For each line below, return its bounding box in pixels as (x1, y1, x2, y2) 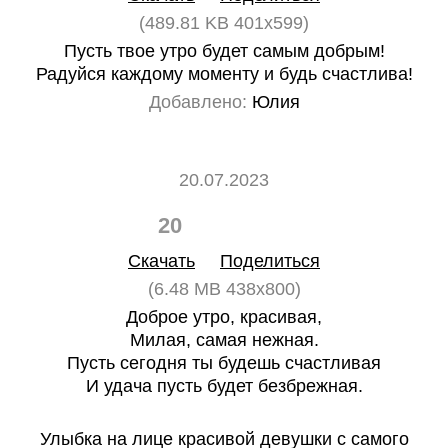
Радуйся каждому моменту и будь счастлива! (35, 64, 413, 84)
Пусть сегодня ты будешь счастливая (67, 353, 381, 373)
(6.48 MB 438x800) (147, 279, 301, 299)
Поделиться (220, 251, 320, 271)
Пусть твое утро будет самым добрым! (63, 41, 385, 61)
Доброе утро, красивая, (126, 307, 322, 327)
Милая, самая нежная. (129, 330, 319, 350)
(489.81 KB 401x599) (139, 13, 309, 33)
